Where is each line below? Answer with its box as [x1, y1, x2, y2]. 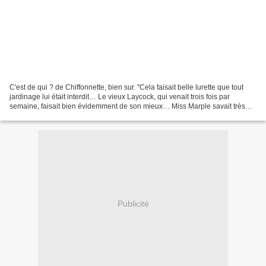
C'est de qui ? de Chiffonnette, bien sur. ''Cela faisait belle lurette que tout [9, 83, 243, 91]
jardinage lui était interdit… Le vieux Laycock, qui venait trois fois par [9, 92, 230, 101]
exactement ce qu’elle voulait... [9, 111, 109, 120]
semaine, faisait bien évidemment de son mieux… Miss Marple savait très [9, 102, 245, 110]
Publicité [117, 199, 149, 209]
